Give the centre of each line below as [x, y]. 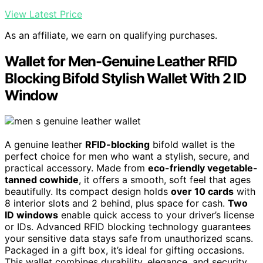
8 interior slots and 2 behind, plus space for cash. [116, 203]
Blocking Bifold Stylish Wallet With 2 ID [125, 78]
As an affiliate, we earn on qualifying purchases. [111, 35]
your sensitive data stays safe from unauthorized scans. [129, 239]
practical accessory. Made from [76, 168]
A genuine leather [45, 145]
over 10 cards [202, 192]
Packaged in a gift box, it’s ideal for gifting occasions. [124, 250]
